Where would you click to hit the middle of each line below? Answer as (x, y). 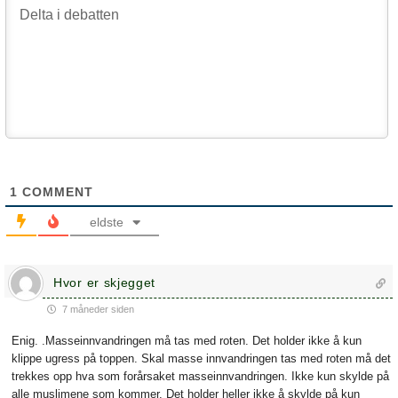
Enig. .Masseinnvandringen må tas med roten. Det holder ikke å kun (187, 341)
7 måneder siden (97, 310)
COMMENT (56, 192)
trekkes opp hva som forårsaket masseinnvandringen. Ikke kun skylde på (200, 377)
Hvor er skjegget (105, 283)
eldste (106, 223)
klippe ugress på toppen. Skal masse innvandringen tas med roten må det (201, 359)
